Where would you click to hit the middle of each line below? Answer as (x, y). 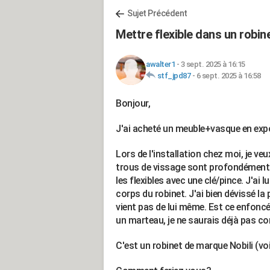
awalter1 (160, 64)
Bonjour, (133, 103)
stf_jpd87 (174, 76)
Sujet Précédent (157, 13)
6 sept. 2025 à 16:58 (228, 76)
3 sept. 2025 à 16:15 (213, 64)
